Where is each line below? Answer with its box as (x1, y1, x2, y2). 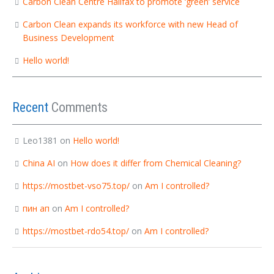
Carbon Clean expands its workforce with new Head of (23, 18, 238, 30)
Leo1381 (23, 134, 57, 146)
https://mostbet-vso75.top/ (23, 179, 130, 191)
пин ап (23, 202, 50, 214)
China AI (23, 157, 55, 169)
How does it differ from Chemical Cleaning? (70, 157, 241, 169)
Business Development (23, 31, 114, 43)
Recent (12, 99, 51, 115)
